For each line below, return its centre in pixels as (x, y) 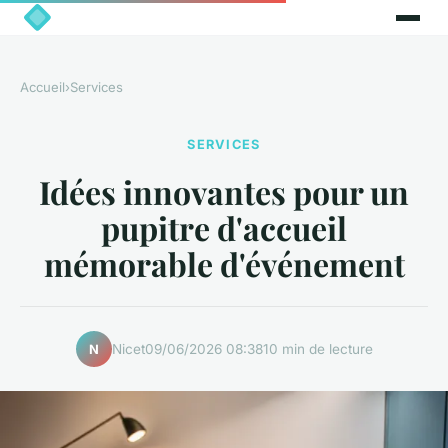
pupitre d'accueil (224, 228)
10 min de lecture (317, 348)
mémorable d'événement (224, 264)
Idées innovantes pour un (224, 192)
